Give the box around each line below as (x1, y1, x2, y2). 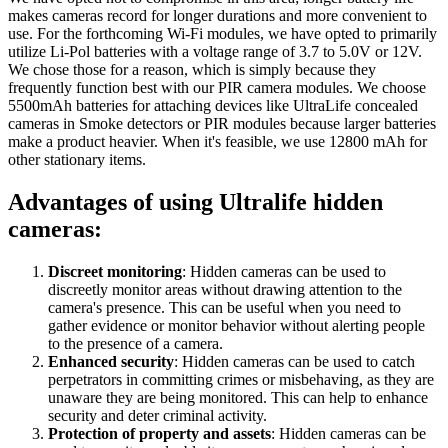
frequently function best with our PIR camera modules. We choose (8, 79, 426, 97)
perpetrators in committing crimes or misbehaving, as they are (48, 370, 434, 388)
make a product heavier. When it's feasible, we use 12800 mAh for (8, 133, 427, 151)
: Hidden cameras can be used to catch (174, 352, 415, 370)
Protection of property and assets (48, 424, 271, 442)
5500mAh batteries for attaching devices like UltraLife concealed (8, 97, 418, 115)
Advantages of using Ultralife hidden (8, 188, 383, 215)
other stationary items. (8, 151, 146, 169)
